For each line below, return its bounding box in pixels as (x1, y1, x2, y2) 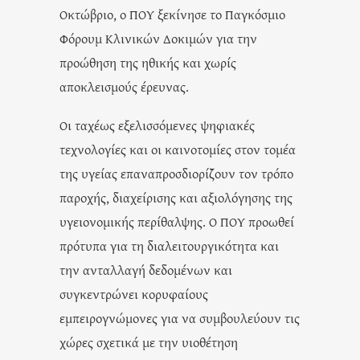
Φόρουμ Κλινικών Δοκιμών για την (59, 28, 257, 47)
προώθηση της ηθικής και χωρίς (59, 52, 236, 72)
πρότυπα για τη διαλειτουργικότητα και (59, 235, 279, 255)
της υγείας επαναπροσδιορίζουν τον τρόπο (59, 163, 293, 182)
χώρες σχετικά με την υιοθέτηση (59, 332, 238, 351)
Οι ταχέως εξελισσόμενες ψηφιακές (59, 115, 255, 134)
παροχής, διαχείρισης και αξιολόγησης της (59, 187, 292, 207)
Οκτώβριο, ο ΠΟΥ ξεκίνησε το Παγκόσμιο (59, 4, 285, 23)
